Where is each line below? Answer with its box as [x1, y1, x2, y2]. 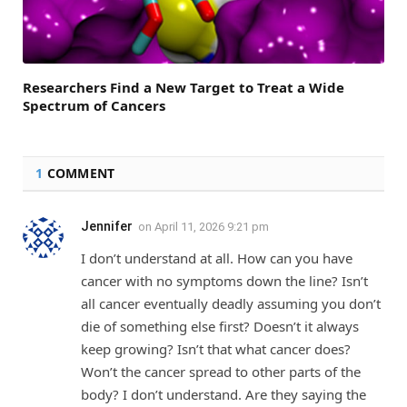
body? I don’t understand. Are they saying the [81, 384, 366, 403]
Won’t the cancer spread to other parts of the [81, 362, 361, 381]
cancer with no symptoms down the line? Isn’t [81, 271, 368, 290]
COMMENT [43, 164, 115, 182]
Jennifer [81, 218, 133, 233]
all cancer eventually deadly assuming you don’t [81, 293, 381, 313]
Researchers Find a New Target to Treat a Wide [23, 77, 344, 96]
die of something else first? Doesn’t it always [81, 316, 359, 335]
